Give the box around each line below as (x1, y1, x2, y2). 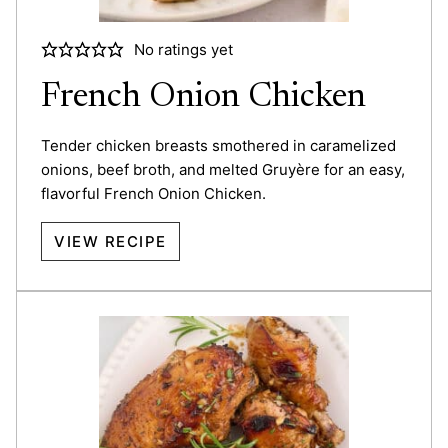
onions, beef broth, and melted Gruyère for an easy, (41, 159, 405, 179)
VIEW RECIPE (54, 231, 167, 251)
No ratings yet (133, 39, 233, 59)
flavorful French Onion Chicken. (41, 183, 266, 203)
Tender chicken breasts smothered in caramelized (41, 135, 396, 155)
